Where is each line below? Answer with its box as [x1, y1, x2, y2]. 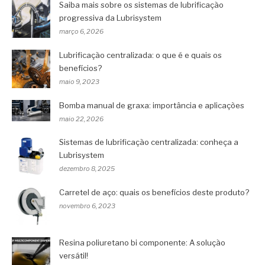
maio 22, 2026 [59, 114, 104, 123]
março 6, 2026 [59, 27, 104, 35]
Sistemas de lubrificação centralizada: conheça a [59, 137, 238, 147]
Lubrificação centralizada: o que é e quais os [59, 50, 222, 60]
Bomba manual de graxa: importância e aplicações [59, 100, 244, 110]
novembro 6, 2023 [59, 201, 115, 210]
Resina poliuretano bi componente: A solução [59, 237, 225, 247]
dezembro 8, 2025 [59, 164, 115, 173]
